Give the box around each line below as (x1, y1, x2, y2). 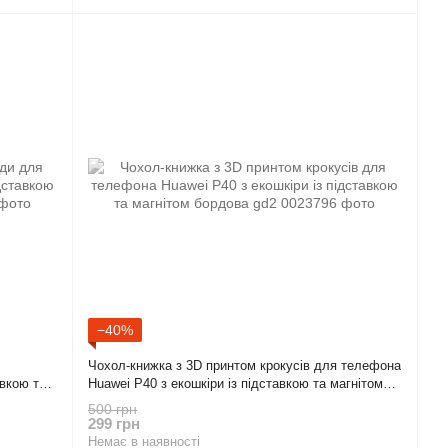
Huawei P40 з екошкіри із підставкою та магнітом (88, 375, 383, 391)
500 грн (88, 401, 137, 418)
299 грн (88, 415, 140, 433)
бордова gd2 (88, 393, 163, 409)
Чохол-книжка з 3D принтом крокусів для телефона (88, 357, 401, 373)
